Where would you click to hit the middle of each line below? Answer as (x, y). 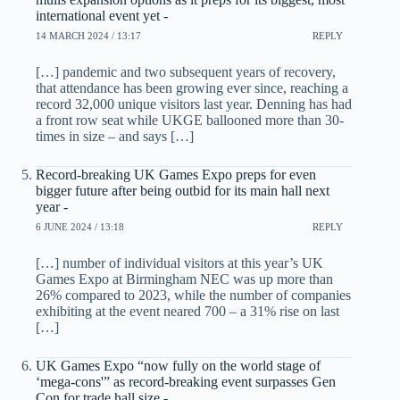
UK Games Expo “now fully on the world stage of (178, 366)
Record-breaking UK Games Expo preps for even (176, 175)
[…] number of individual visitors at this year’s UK (179, 263)
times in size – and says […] (115, 137)
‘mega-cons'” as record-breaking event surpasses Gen (186, 382)
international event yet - (102, 16)
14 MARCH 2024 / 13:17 (88, 35)
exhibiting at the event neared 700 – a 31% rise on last (187, 312)
